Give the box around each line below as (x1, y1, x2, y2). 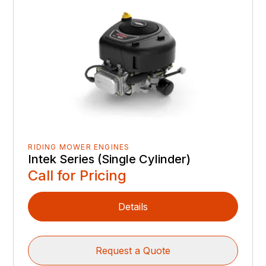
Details (118, 201, 148, 213)
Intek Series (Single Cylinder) (28, 152, 191, 167)
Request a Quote (96, 245, 170, 257)
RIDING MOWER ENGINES (28, 142, 130, 152)
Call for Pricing (28, 167, 127, 185)
